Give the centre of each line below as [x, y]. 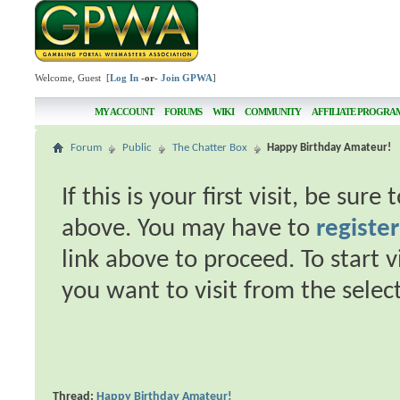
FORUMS [183, 112]
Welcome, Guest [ [73, 78]
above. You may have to [189, 229]
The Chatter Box [210, 148]
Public [137, 148]
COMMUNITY [272, 112]
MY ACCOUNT [124, 112]
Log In [125, 78]
